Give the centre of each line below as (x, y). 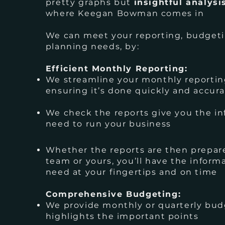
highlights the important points (122, 216)
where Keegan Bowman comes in (125, 13)
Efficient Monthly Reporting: (117, 69)
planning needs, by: (92, 46)
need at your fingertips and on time (131, 172)
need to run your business (108, 124)
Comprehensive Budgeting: (113, 194)
